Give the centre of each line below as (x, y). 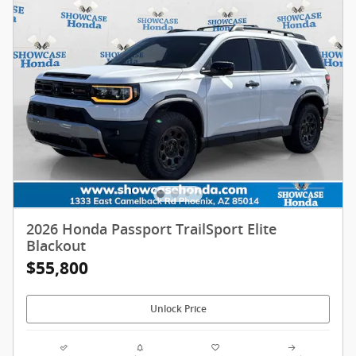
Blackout (56, 247)
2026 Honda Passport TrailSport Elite (151, 230)
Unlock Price (178, 309)
